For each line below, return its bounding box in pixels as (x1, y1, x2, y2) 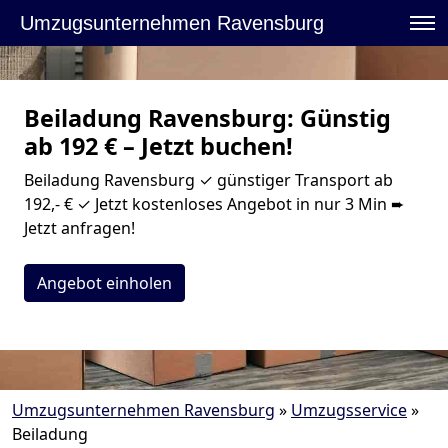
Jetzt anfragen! (24, 217, 135, 239)
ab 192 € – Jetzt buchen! (24, 130, 293, 162)
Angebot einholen (37, 272, 172, 294)
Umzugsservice (291, 399, 407, 421)
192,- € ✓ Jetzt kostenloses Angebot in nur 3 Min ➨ (24, 193, 404, 215)
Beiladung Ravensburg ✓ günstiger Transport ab (24, 169, 393, 191)
